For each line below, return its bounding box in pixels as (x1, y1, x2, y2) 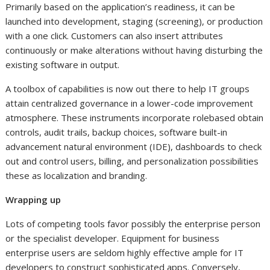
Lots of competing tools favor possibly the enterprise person (5, 218, 261, 230)
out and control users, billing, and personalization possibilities (5, 155, 259, 168)
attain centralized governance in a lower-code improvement (5, 97, 254, 110)
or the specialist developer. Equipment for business (5, 232, 220, 245)
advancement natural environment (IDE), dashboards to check (5, 140, 262, 153)
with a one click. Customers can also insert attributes (5, 30, 224, 42)
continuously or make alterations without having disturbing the (5, 44, 263, 57)
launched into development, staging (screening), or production (5, 15, 263, 28)
